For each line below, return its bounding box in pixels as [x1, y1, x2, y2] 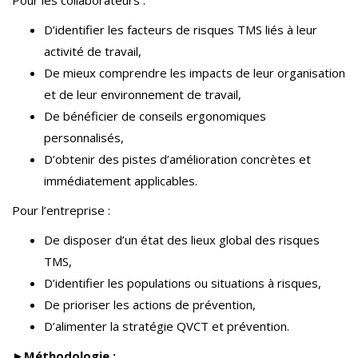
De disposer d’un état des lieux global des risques [44, 232, 320, 248]
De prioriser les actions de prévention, [44, 296, 256, 312]
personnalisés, [44, 129, 124, 145]
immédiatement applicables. [44, 173, 197, 189]
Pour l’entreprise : [12, 202, 110, 218]
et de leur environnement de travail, [44, 86, 241, 102]
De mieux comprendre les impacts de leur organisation [44, 65, 345, 81]
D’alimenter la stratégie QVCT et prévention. [44, 318, 289, 334]
